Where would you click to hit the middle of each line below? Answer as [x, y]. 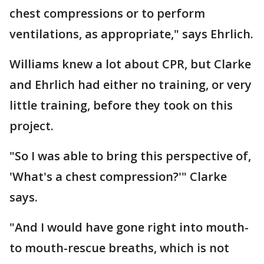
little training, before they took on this [121, 105]
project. [32, 126]
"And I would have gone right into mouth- [129, 227]
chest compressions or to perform [107, 13]
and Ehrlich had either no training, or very [131, 85]
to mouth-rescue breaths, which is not [119, 248]
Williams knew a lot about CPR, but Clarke [130, 64]
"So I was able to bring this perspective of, [130, 156]
